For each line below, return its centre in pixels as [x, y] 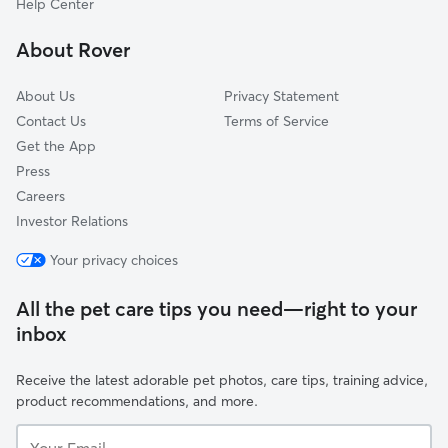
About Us [45, 96]
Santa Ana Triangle [105, 56]
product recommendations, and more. [137, 401]
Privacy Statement [281, 96]
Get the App [56, 146]
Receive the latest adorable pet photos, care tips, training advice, [222, 380]
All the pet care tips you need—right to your [216, 308]
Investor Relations [72, 221]
